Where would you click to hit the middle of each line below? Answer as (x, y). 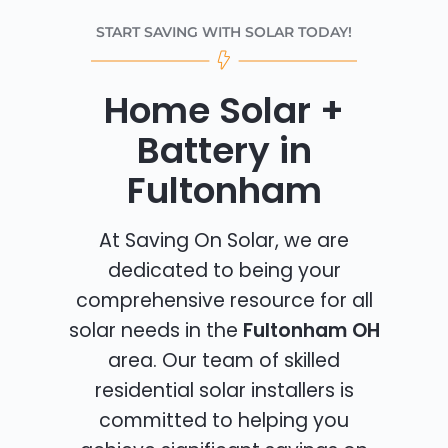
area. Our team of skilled (224, 361)
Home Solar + (224, 111)
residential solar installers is (224, 391)
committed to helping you (224, 421)
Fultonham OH (311, 331)
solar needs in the (155, 331)
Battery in (224, 151)
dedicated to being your (224, 271)
